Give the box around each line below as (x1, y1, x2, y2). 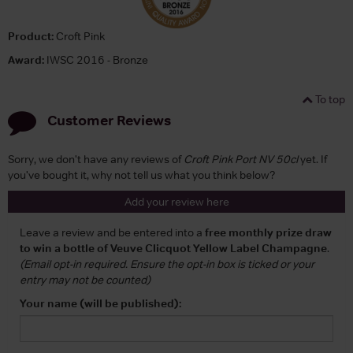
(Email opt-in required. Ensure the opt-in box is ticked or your (20, 256, 314, 271)
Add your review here (124, 194, 229, 209)
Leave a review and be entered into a (20, 225, 205, 240)
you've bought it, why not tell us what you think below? (8, 167, 275, 182)
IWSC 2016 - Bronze (44, 52, 148, 67)
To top (313, 91, 345, 106)
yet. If (298, 151, 327, 166)
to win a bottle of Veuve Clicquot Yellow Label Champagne (20, 240, 327, 255)
